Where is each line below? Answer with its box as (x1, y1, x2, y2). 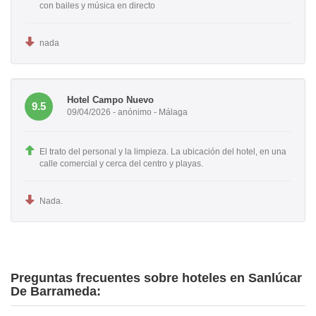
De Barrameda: (11, 284, 101, 298)
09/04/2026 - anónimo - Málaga (67, 107, 188, 118)
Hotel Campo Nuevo (67, 95, 154, 106)
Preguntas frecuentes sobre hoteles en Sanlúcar (11, 270, 302, 285)
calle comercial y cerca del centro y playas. (39, 158, 203, 169)
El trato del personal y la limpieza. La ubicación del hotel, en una (39, 146, 286, 157)
